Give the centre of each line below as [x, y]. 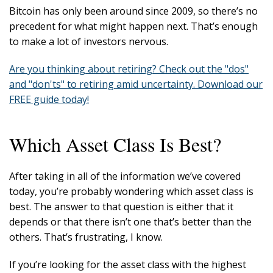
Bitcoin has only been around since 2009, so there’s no [133, 11]
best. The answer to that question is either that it [121, 207]
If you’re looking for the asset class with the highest [128, 265]
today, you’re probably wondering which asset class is [131, 192]
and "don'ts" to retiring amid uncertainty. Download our [136, 84]
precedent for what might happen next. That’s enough [133, 27]
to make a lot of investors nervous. [91, 42]
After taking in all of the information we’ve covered [125, 176]
